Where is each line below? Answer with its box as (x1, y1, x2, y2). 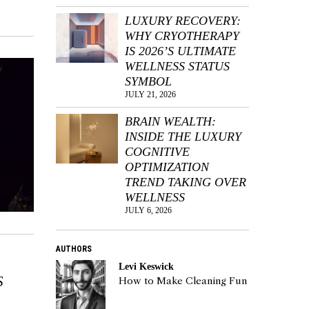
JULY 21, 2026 (125, 89, 176, 99)
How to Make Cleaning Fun (119, 275, 248, 287)
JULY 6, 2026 (125, 205, 172, 215)
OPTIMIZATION (125, 159, 209, 174)
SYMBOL (125, 74, 172, 88)
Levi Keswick (119, 260, 175, 272)
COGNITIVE (125, 144, 190, 159)
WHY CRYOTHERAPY (125, 28, 239, 43)
